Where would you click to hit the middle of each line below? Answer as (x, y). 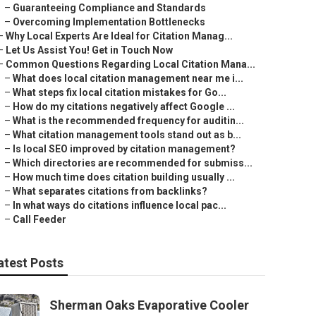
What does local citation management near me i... (128, 78)
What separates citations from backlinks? (110, 191)
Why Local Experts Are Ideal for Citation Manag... (119, 36)
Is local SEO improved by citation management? (124, 149)
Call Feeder (39, 219)
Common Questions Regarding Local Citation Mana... (130, 64)
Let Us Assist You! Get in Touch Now (89, 50)
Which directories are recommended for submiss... (133, 163)
